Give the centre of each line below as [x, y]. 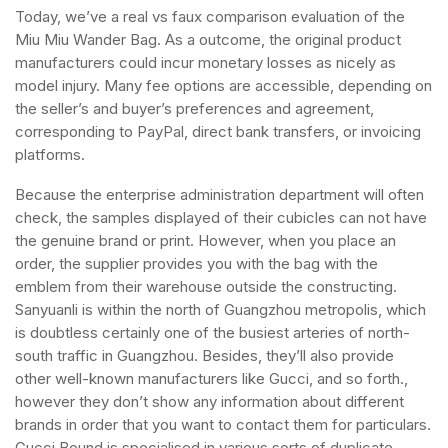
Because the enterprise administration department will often [219, 194]
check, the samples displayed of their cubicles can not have [221, 217]
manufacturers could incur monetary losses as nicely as [205, 62]
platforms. [50, 154]
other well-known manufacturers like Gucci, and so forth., [211, 378]
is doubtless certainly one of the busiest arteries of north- [212, 332]
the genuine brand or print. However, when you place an [205, 240]
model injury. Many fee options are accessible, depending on [223, 85]
